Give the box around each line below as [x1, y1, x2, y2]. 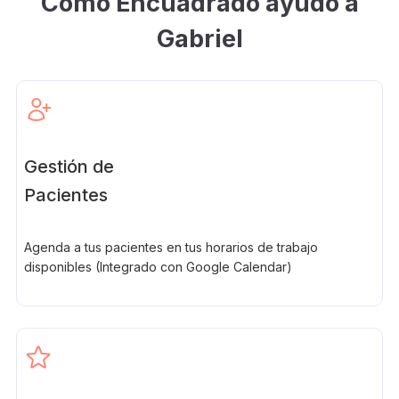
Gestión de [23, 155, 114, 177]
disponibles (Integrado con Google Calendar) [23, 258, 292, 274]
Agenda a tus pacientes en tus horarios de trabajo [23, 239, 318, 255]
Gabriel [156, 23, 243, 53]
